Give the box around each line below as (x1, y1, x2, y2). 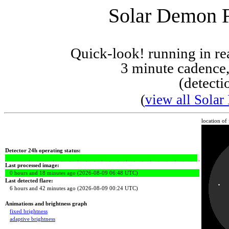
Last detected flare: (5, 177, 53, 184)
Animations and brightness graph (5, 200, 87, 207)
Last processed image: (5, 162, 61, 168)
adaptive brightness (10, 216, 55, 222)
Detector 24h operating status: (5, 147, 81, 153)
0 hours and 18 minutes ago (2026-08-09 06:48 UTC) (5, 170, 138, 176)
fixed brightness (10, 208, 48, 214)
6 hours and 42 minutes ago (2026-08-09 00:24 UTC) (5, 185, 138, 191)
